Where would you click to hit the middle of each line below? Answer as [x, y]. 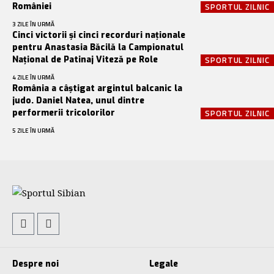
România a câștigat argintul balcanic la [97, 88]
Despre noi [35, 264]
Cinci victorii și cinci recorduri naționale [99, 35]
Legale [164, 264]
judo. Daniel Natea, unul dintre [78, 100]
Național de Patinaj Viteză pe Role [85, 59]
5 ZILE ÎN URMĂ [33, 130]
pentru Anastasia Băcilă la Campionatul [98, 47]
